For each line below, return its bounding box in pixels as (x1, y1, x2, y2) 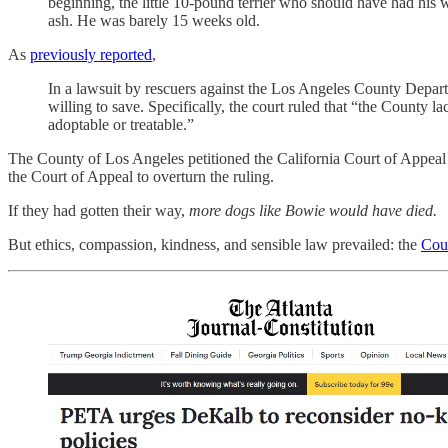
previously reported (30, 46, 152, 64)
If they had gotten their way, (8, 202, 189, 220)
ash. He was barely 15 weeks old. (48, 12, 260, 30)
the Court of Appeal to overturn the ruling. (8, 168, 274, 186)
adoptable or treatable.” (48, 116, 194, 134)
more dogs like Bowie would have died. (189, 202, 437, 220)
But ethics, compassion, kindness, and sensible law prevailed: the (8, 236, 421, 254)
